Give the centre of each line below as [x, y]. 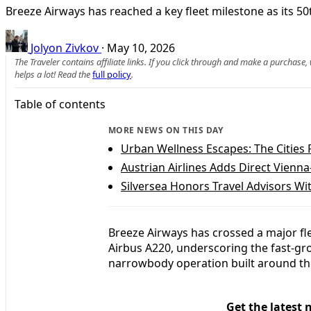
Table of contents [60, 104]
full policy [112, 74]
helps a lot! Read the [53, 74]
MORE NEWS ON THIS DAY [166, 130]
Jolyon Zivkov [65, 48]
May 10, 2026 [141, 48]
